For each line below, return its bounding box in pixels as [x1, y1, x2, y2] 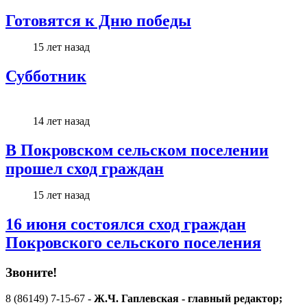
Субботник [5, 66, 86, 85]
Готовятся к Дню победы [5, 11, 191, 29]
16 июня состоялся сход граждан [5, 214, 246, 233]
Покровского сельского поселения [5, 233, 261, 251]
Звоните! [5, 265, 57, 280]
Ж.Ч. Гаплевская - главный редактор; [94, 293, 282, 305]
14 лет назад [33, 114, 90, 127]
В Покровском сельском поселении [5, 140, 269, 159]
